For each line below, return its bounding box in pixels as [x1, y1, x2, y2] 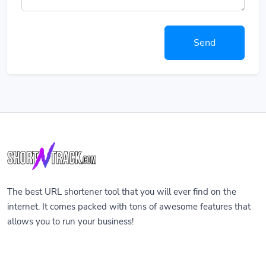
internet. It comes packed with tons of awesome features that [7, 201, 251, 213]
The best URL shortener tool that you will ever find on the [7, 186, 236, 198]
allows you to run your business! [7, 216, 134, 228]
